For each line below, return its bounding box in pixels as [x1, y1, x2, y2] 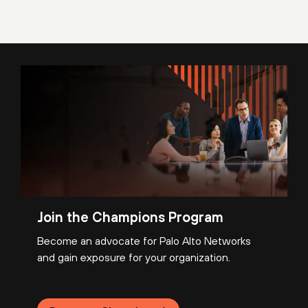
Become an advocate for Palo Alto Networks [37, 234, 251, 247]
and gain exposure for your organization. [37, 250, 230, 263]
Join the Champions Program [37, 208, 223, 225]
